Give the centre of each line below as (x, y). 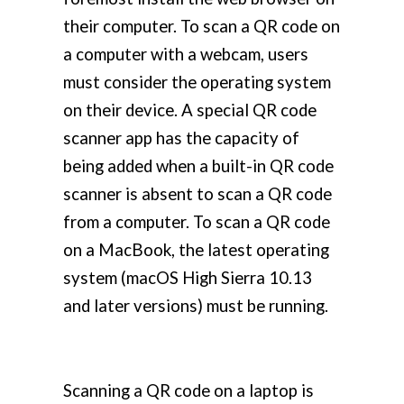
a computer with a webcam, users (186, 54)
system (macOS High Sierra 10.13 (188, 277)
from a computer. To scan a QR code (197, 221)
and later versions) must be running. (196, 305)
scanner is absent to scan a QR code (197, 193)
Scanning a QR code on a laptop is (188, 390)
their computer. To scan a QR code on (202, 26)
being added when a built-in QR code (198, 165)
